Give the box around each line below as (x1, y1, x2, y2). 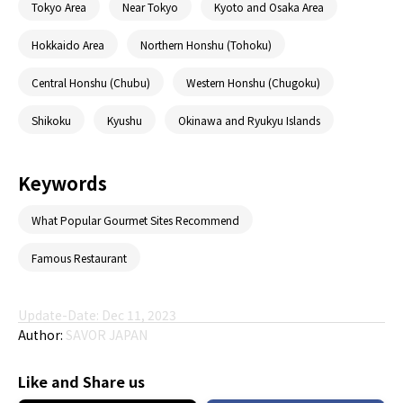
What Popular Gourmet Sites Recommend (31, 211, 239, 228)
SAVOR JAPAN (66, 326, 148, 345)
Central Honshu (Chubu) (31, 74, 150, 90)
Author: (18, 326, 66, 345)
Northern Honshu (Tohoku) (140, 36, 272, 52)
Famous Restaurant (31, 249, 127, 265)
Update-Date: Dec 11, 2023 (18, 306, 176, 325)
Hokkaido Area (31, 36, 104, 52)
